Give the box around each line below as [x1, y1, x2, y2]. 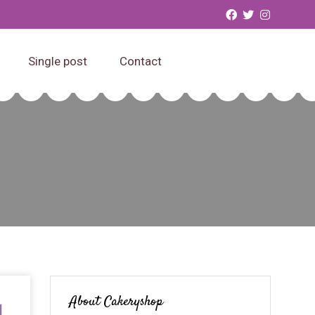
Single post [27, 53, 87, 68]
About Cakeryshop [69, 292, 163, 312]
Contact [119, 53, 162, 68]
